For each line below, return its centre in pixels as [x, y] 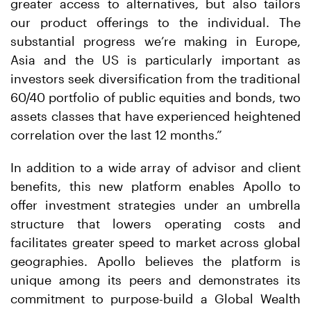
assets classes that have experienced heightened [155, 116]
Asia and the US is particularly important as [155, 60]
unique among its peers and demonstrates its [155, 280]
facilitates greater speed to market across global [155, 242]
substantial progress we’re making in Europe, [155, 41]
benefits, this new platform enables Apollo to [155, 186]
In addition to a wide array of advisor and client [155, 167]
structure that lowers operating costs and [155, 224]
